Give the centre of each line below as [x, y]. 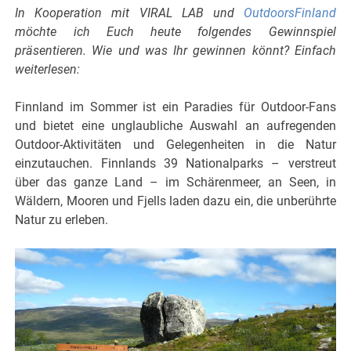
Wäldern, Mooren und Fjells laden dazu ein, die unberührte [175, 201]
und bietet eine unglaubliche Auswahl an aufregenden [175, 125]
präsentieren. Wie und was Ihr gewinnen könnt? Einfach [175, 50]
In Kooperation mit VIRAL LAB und [129, 13]
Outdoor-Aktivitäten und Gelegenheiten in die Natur [175, 144]
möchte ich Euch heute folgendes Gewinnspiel [175, 31]
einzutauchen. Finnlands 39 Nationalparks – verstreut [175, 163]
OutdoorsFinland [289, 13]
